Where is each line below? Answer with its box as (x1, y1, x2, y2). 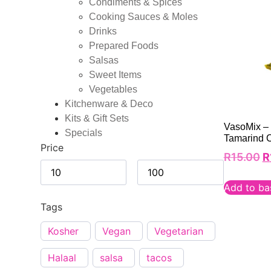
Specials (65, 128, 103, 139)
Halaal (48, 252, 77, 264)
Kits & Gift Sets (65, 113, 129, 124)
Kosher (48, 225, 79, 238)
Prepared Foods (89, 41, 159, 51)
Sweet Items (89, 70, 142, 80)
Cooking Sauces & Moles (89, 11, 198, 22)
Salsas (89, 55, 119, 66)
